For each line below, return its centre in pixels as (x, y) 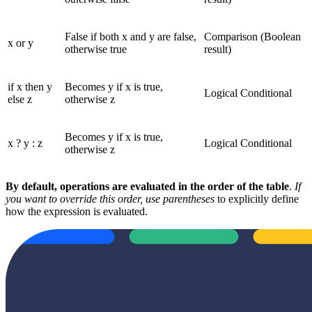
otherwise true (96, 49)
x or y (21, 42)
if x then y (30, 86)
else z (20, 99)
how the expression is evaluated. (77, 211)
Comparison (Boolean (252, 36)
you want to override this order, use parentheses (110, 198)
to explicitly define (257, 198)
